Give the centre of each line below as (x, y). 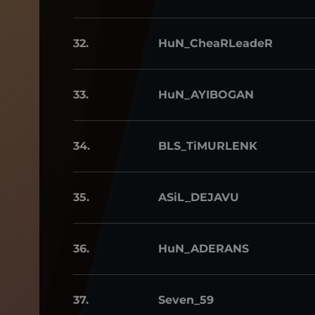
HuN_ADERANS (204, 249)
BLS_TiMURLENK (208, 146)
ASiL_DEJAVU (199, 197)
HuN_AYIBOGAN (206, 95)
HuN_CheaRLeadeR (216, 43)
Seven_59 (186, 300)
